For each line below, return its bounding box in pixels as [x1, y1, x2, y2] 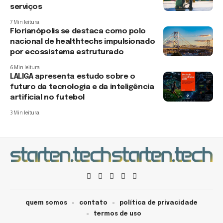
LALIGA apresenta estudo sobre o [10, 72, 135, 81]
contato [79, 200, 108, 206]
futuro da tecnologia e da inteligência [10, 83, 154, 91]
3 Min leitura [10, 109, 39, 115]
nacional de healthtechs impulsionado [10, 37, 155, 46]
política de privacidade [119, 200, 198, 206]
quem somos [25, 200, 67, 206]
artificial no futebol [10, 93, 85, 102]
